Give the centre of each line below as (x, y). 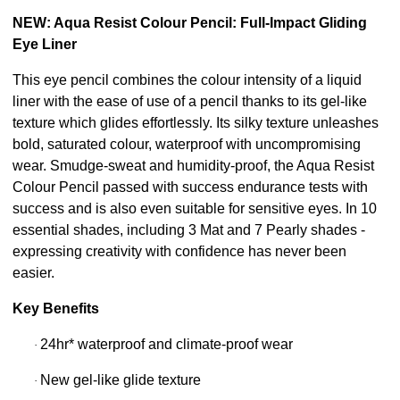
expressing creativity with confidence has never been (179, 252)
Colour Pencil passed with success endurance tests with (190, 187)
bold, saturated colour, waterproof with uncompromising (187, 145)
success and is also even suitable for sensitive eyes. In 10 (195, 209)
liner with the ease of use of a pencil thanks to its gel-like (190, 102)
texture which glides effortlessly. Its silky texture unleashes (196, 123)
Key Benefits (56, 309)
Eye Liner (45, 45)
